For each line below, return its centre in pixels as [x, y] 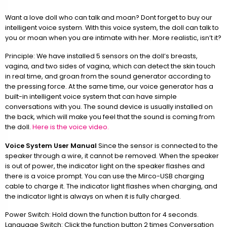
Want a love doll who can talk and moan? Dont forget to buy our [109, 17]
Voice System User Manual [51, 145]
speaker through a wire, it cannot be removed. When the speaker [112, 156]
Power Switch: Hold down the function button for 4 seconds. [102, 215]
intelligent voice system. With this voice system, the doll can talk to [112, 27]
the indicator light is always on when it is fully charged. [93, 196]
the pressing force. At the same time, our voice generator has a [109, 87]
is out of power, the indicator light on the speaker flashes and [105, 166]
